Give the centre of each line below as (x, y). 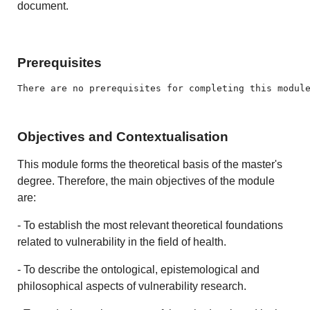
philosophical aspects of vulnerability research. (132, 286)
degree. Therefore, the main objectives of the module (146, 181)
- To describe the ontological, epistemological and (139, 270)
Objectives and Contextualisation (123, 137)
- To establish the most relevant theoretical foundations (151, 226)
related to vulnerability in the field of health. (122, 242)
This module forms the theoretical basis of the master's (150, 165)
